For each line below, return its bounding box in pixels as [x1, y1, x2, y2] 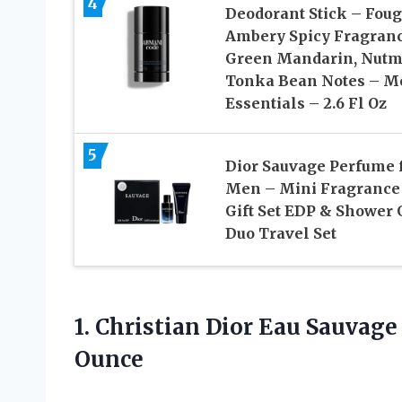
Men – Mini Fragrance [224, 179, 400, 197]
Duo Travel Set [224, 223, 336, 242]
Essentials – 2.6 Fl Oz [224, 94, 387, 113]
